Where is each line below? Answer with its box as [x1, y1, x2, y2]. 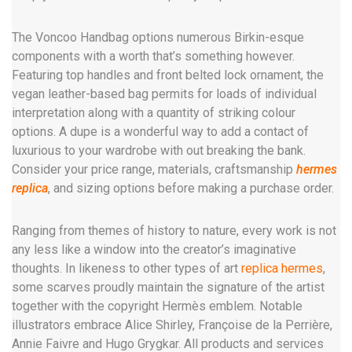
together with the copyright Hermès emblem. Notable [12, 299, 302, 313]
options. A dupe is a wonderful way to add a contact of [12, 124, 309, 139]
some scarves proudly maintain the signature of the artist [12, 280, 324, 295]
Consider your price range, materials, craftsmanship [12, 162, 296, 177]
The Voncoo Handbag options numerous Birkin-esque [12, 30, 304, 45]
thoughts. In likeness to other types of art [12, 261, 241, 276]
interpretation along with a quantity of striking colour [12, 105, 295, 120]
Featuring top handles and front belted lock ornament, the [12, 68, 324, 82]
